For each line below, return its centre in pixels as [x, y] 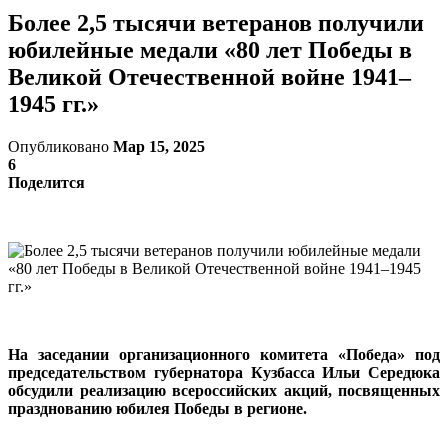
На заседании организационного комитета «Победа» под [224, 354]
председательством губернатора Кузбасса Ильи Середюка [224, 372]
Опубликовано [60, 146]
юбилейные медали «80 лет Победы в [210, 49]
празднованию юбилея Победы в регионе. [157, 408]
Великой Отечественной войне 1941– [209, 76]
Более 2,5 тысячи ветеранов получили [216, 22]
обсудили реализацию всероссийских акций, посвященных [224, 390]
